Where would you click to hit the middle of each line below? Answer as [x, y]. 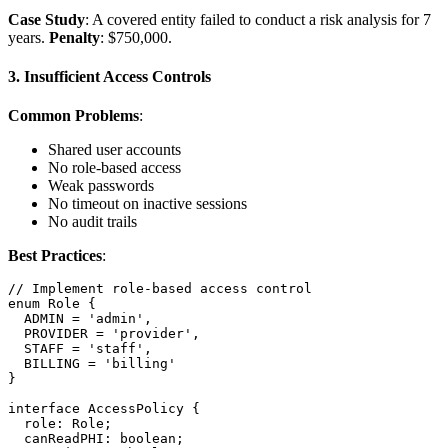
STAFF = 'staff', [80, 349]
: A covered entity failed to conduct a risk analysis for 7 [258, 19]
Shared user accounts [114, 150]
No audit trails [92, 222]
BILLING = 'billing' [92, 364]
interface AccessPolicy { [104, 409]
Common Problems [73, 116]
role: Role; [60, 424]
